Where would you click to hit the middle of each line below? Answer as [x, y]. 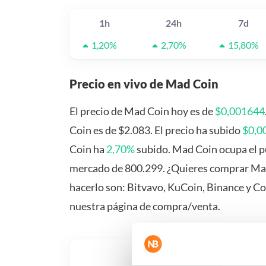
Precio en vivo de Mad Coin [144, 84]
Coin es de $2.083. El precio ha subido [156, 130]
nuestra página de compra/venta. [145, 206]
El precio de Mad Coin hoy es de [142, 111]
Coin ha [88, 149]
